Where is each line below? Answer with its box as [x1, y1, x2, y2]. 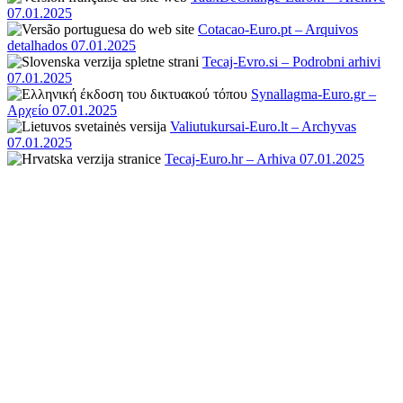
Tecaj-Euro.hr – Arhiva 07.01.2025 [165, 150, 364, 166]
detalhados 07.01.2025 [7, 37, 136, 53]
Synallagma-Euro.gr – [251, 85, 376, 102]
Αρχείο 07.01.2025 [7, 102, 117, 118]
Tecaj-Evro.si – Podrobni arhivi [202, 53, 381, 69]
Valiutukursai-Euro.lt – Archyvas [170, 118, 356, 134]
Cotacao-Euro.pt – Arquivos [198, 21, 358, 37]
